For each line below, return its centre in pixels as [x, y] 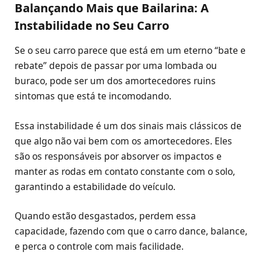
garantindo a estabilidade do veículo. [95, 186]
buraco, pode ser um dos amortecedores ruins [115, 81]
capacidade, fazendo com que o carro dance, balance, [131, 231]
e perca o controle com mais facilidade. [99, 246]
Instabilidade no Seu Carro [92, 25]
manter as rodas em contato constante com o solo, [125, 171]
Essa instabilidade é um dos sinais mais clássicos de [128, 125]
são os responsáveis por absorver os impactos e [118, 156]
